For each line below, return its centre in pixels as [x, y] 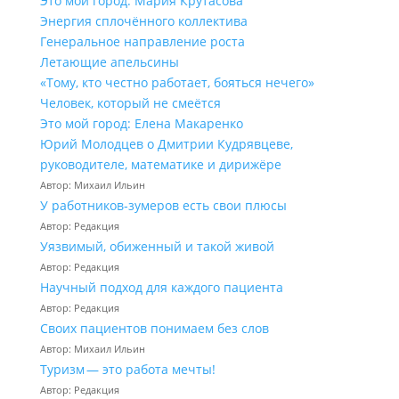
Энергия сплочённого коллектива [143, 21]
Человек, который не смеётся [130, 103]
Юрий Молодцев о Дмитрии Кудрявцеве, [166, 144]
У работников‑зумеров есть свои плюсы [163, 205]
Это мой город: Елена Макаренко [141, 123]
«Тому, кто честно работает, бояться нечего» [177, 82]
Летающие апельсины [109, 62]
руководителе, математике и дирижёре [160, 164]
